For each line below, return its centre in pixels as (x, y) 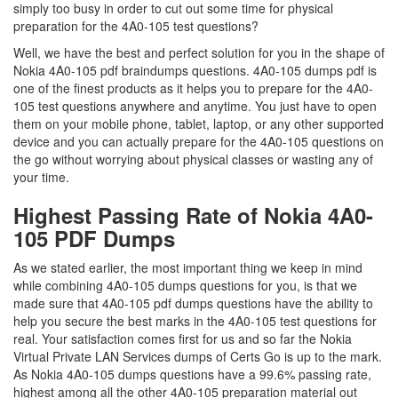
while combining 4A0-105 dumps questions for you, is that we (185, 285)
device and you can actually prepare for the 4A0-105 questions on (199, 141)
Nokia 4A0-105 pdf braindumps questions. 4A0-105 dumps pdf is (195, 70)
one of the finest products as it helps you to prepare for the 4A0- (193, 88)
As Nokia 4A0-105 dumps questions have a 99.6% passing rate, (192, 374)
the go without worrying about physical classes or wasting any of (193, 159)
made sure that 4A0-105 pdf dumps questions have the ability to (193, 303)
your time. (43, 177)
